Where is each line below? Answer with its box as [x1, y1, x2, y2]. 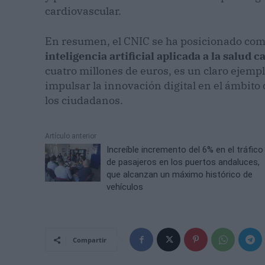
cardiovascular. [45, 4, 121, 18]
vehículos [106, 182, 144, 193]
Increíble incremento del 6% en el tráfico [106, 144, 264, 156]
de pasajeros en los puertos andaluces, [106, 157, 260, 168]
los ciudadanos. [45, 93, 123, 108]
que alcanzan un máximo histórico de [106, 169, 253, 180]
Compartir [73, 235, 106, 245]
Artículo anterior [45, 132, 96, 141]
